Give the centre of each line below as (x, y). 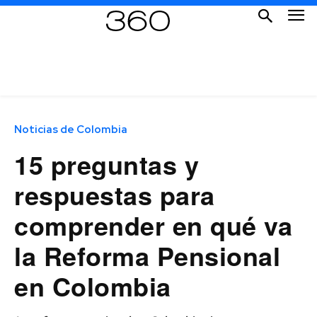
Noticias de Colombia (71, 129)
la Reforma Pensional (147, 255)
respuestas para (115, 194)
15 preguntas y (106, 164)
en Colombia (93, 286)
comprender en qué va (153, 225)
